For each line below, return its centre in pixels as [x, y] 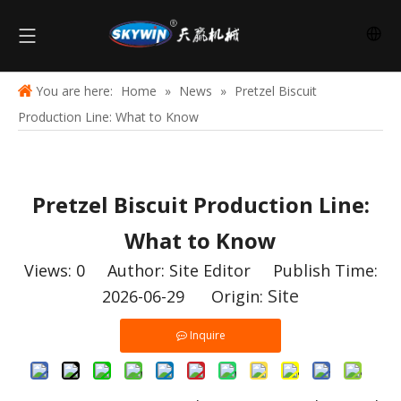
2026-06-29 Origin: [185, 296]
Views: [50, 270]
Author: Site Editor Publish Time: [231, 270]
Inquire [207, 335]
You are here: [74, 91]
